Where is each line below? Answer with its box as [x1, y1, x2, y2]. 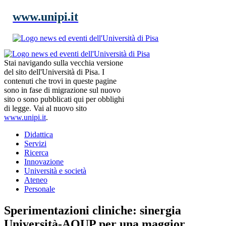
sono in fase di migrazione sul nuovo [4, 85, 121, 94]
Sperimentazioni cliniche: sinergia [4, 203, 181, 217]
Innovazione [24, 157, 64, 166]
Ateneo [24, 175, 47, 184]
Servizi [24, 139, 46, 148]
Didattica [24, 130, 53, 139]
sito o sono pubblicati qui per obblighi [4, 94, 124, 103]
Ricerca [24, 148, 48, 157]
